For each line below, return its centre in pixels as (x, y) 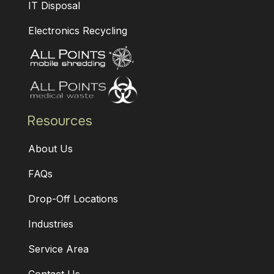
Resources (60, 121)
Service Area (58, 249)
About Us (50, 148)
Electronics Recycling (78, 30)
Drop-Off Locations (73, 198)
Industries (51, 224)
